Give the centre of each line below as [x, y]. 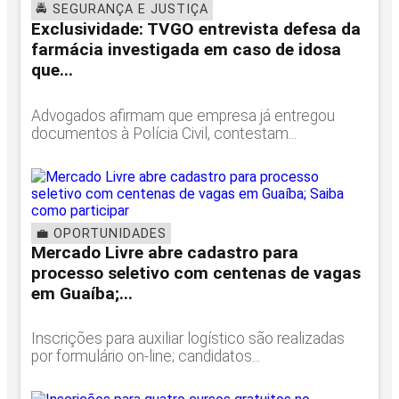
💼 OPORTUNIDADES [101, 234]
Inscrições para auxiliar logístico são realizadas [188, 339]
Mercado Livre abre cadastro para [165, 252]
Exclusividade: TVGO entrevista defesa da [196, 29]
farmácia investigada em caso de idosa [186, 50]
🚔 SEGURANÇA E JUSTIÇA [122, 10]
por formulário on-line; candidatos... [146, 357]
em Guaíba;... [82, 293]
